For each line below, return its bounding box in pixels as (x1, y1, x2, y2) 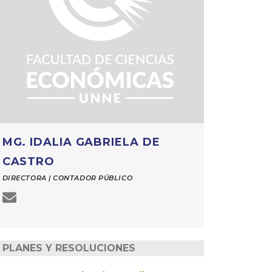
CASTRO (2, 155, 55, 169)
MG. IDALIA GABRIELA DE (2, 135, 160, 149)
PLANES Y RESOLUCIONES (2, 242, 135, 254)
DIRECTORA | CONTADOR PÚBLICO (2, 174, 133, 183)
